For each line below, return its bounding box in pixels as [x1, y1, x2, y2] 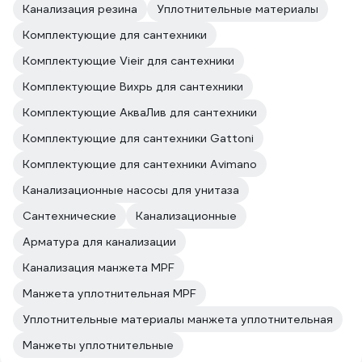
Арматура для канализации [23, 234, 176, 249]
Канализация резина [23, 2, 137, 16]
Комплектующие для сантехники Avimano [23, 157, 257, 171]
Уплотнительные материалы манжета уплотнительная [23, 312, 333, 326]
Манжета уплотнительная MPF [23, 286, 196, 301]
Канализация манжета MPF [23, 260, 175, 275]
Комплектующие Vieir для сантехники [23, 53, 234, 68]
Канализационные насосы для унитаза [23, 183, 239, 197]
